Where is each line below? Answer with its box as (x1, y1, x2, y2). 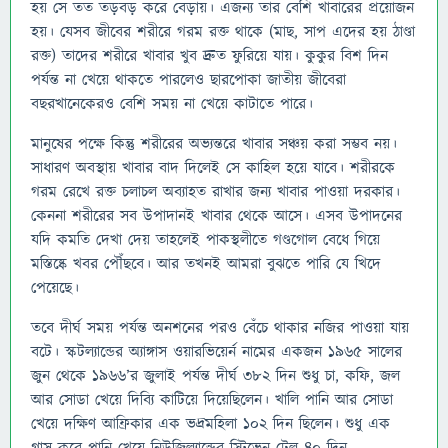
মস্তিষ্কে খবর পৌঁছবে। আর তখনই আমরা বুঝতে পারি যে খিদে (31, 253, 381, 275)
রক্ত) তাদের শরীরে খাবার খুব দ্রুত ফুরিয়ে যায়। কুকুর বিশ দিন (31, 45, 388, 67)
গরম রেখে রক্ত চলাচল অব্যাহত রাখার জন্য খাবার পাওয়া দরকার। (31, 181, 400, 203)
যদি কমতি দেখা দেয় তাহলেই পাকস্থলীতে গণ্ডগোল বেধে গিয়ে (31, 229, 380, 251)
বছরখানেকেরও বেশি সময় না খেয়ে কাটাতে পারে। (31, 93, 313, 115)
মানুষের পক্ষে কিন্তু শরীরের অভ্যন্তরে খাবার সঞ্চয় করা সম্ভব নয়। (31, 133, 397, 155)
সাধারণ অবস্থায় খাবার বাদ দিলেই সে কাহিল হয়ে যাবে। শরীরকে (31, 157, 395, 179)
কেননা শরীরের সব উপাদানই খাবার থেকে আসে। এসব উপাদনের (31, 205, 402, 227)
